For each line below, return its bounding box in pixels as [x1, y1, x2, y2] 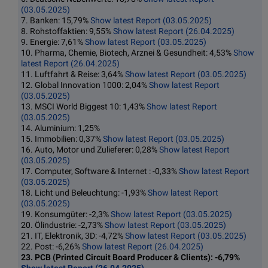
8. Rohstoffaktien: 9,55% [21, 26, 113, 36]
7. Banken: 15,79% [21, 16, 90, 26]
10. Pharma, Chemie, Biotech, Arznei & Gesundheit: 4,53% [21, 48, 233, 58]
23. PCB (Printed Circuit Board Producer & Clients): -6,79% [21, 252, 240, 263]
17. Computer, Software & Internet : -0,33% [21, 166, 179, 176]
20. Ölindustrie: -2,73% [21, 220, 105, 230]
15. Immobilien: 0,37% [21, 134, 103, 144]
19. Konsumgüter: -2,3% [21, 209, 111, 220]
